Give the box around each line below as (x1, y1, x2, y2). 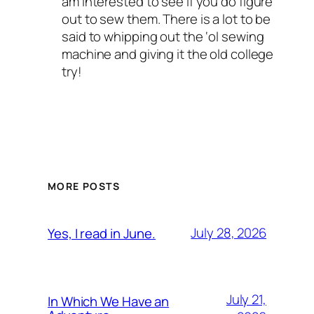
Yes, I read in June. (48, 224, 156, 243)
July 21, (226, 289, 266, 308)
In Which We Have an (48, 292, 170, 310)
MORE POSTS (48, 179, 120, 193)
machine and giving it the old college (62, 44, 274, 63)
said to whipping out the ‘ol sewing (62, 27, 264, 46)
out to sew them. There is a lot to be (62, 9, 271, 28)
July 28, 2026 (191, 224, 266, 243)
